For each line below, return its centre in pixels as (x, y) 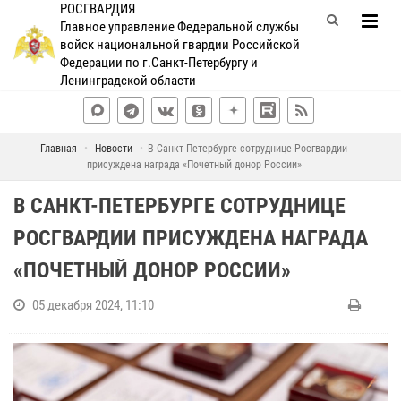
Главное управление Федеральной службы (179, 27)
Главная (59, 149)
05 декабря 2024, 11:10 (93, 305)
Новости (114, 149)
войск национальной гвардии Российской (179, 45)
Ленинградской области (128, 81)
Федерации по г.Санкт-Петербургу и (158, 63)
